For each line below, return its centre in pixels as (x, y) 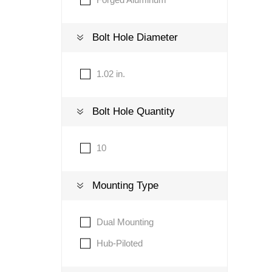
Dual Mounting (125, 222)
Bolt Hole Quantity (133, 111)
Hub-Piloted (119, 243)
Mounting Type (125, 185)
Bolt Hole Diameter (135, 37)
